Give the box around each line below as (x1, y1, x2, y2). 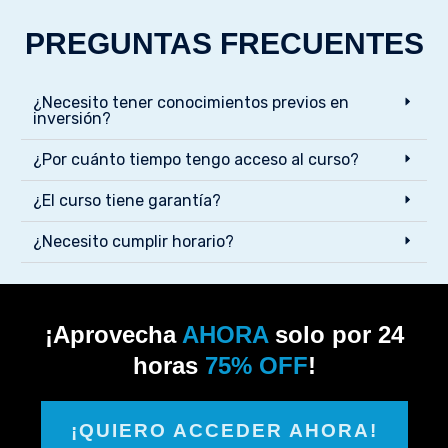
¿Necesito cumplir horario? (33, 231, 234, 251)
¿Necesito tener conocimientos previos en (33, 92, 349, 112)
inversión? (33, 108, 111, 128)
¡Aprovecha (44, 320, 182, 348)
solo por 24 (267, 320, 404, 348)
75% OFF (204, 351, 308, 379)
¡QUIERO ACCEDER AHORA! (70, 419, 378, 441)
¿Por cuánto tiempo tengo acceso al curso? (33, 149, 359, 169)
